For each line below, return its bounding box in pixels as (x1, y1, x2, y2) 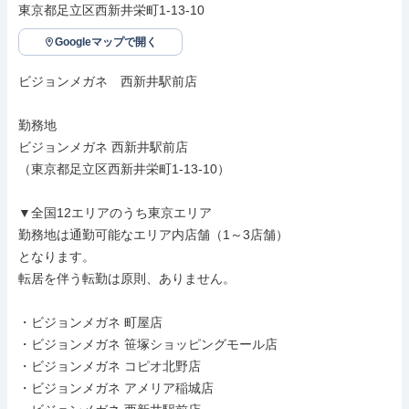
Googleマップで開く (55, 36, 157, 48)
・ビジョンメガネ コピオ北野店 (18, 359, 201, 373)
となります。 (18, 249, 95, 264)
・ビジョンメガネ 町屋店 (18, 315, 163, 330)
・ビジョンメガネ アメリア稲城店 (18, 381, 214, 395)
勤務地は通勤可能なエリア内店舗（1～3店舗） (18, 227, 288, 242)
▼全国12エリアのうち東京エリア (18, 205, 212, 220)
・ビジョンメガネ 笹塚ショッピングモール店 (18, 337, 278, 351)
